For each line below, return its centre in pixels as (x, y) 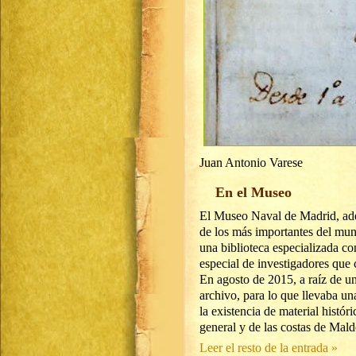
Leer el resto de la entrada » (269, 348)
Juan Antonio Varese (251, 163)
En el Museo (253, 192)
